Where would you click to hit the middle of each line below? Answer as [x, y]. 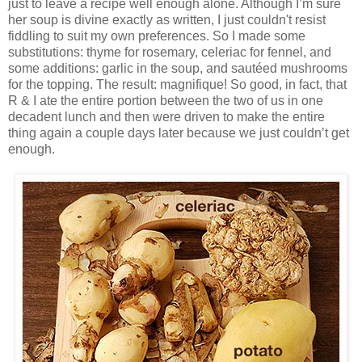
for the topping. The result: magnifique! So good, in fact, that [177, 84]
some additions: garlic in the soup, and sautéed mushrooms [178, 68]
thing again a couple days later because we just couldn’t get [179, 133]
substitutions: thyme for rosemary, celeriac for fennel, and [170, 52]
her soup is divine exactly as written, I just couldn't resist [167, 19]
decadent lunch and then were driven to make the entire [166, 116]
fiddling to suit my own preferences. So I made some [157, 36]
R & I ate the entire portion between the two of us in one [166, 100]
